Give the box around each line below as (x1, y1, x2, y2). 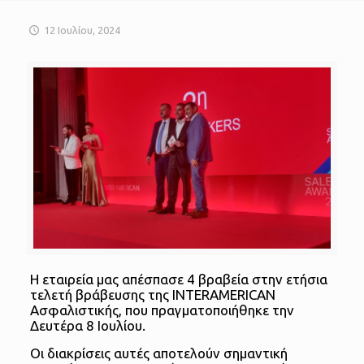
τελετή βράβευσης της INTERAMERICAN (29, 287, 275, 303)
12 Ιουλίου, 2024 (44, 24, 121, 37)
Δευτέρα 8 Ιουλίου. (29, 318, 145, 334)
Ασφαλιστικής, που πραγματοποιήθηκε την (29, 302, 294, 318)
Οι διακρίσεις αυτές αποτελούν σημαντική (29, 345, 288, 362)
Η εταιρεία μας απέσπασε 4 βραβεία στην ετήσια (29, 271, 327, 288)
